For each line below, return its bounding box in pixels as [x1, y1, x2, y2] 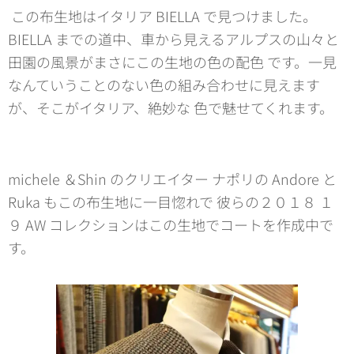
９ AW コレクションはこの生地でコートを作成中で [8, 213, 333, 235]
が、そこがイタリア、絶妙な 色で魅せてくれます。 [8, 96, 337, 118]
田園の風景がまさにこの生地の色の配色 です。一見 [8, 51, 337, 72]
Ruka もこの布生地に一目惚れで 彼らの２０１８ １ [8, 190, 333, 212]
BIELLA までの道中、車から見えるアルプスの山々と [8, 28, 339, 49]
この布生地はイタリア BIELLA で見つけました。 [8, 5, 317, 26]
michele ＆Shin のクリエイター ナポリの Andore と [8, 168, 337, 189]
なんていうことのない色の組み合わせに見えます [8, 73, 320, 95]
